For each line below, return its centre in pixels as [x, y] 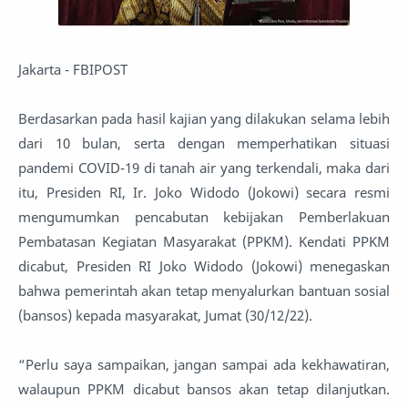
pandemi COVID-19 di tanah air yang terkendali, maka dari [204, 167]
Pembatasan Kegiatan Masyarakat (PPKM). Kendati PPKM [204, 241]
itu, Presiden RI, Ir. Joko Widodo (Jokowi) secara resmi [204, 192]
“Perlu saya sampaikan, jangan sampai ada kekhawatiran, [204, 364]
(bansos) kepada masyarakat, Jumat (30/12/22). [165, 315]
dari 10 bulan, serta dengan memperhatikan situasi [204, 143]
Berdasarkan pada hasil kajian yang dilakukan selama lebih [204, 118]
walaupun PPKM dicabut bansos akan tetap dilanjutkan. [204, 388]
